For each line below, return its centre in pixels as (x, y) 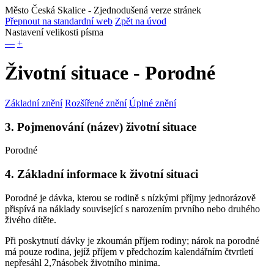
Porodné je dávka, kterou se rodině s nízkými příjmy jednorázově (130, 198)
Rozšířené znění (96, 103)
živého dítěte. (31, 220)
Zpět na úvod (141, 21)
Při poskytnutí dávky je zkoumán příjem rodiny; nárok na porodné (132, 240)
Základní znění (34, 103)
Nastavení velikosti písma (54, 32)
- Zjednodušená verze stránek (143, 10)
